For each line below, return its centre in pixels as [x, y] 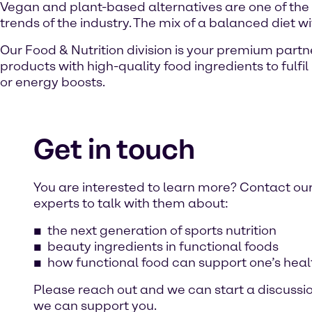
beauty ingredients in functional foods [163, 247]
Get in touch [114, 149]
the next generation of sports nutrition [162, 231]
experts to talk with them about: [131, 203]
